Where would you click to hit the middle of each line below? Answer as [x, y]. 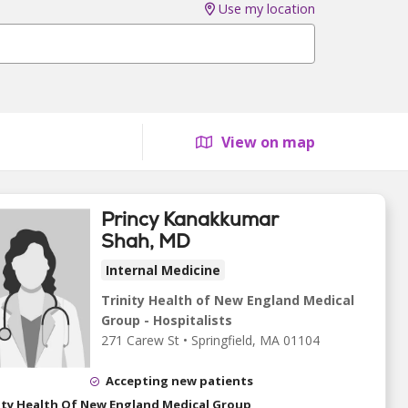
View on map [266, 142]
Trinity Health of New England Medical [228, 300]
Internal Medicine [163, 270]
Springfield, [225, 340]
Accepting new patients [179, 381]
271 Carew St [140, 340]
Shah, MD [146, 241]
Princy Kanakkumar [189, 219]
